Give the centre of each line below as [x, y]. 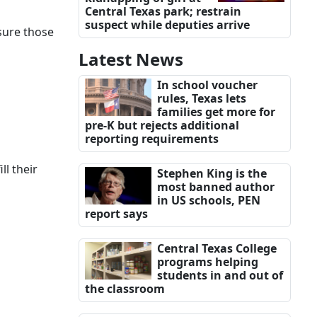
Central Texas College [217, 249]
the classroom [125, 289]
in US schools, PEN [208, 201]
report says [116, 214]
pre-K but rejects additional [162, 126]
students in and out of [220, 276]
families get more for [216, 112]
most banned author [215, 187]
